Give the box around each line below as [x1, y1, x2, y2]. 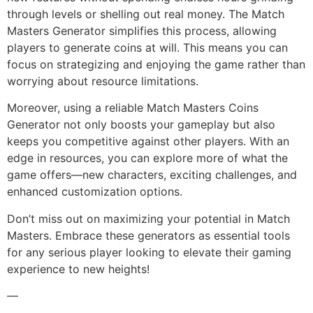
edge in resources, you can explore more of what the [7, 151, 288, 166]
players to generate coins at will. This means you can [7, 40, 288, 54]
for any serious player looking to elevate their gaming [7, 245, 291, 259]
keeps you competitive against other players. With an [7, 134, 289, 149]
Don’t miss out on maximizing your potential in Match [7, 211, 290, 226]
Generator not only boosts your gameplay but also [7, 117, 275, 132]
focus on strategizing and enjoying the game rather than [7, 57, 305, 71]
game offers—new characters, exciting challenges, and [7, 168, 297, 182]
